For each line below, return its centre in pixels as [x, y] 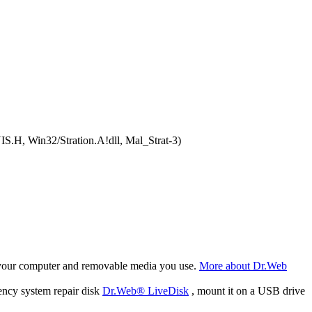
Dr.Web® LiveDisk [146, 291]
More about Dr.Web [243, 266]
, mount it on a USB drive [247, 291]
